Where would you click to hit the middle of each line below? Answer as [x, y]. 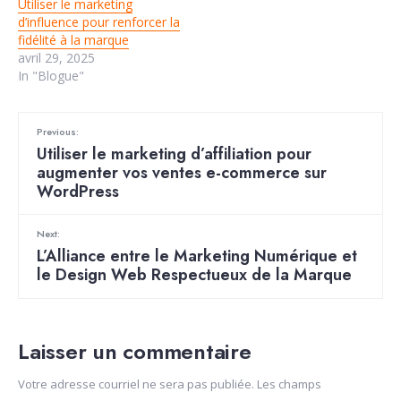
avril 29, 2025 [56, 58]
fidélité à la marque [73, 40]
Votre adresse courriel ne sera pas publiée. [136, 384]
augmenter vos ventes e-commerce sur [182, 173]
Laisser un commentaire [135, 352]
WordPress [78, 192]
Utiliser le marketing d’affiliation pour [174, 154]
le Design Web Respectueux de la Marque [194, 275]
